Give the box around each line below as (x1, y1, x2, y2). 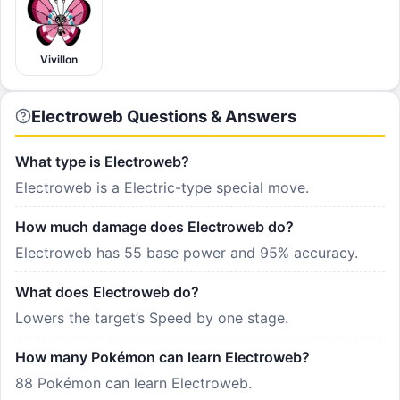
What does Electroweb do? (15, 282, 199, 301)
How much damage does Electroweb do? (15, 217, 294, 236)
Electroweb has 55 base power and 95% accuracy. (15, 243, 358, 262)
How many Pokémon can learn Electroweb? (15, 347, 310, 366)
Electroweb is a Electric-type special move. (15, 178, 309, 196)
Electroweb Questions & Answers (31, 106, 296, 127)
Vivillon (39, 53, 78, 67)
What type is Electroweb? (15, 152, 189, 171)
